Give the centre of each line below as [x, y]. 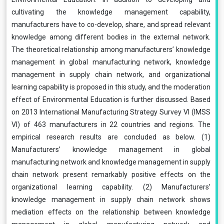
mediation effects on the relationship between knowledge [111, 212]
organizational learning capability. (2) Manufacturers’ [111, 187]
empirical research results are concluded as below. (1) [111, 137]
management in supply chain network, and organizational [111, 74]
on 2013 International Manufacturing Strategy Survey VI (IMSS [111, 112]
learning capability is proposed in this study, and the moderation [111, 87]
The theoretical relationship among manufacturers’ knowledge [111, 49]
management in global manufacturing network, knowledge [111, 62]
